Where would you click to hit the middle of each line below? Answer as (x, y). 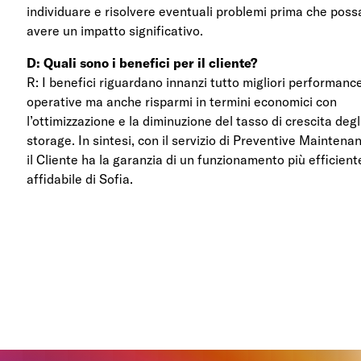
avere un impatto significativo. (115, 30)
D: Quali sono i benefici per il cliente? (142, 62)
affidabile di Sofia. (80, 178)
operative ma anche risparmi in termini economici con (182, 101)
